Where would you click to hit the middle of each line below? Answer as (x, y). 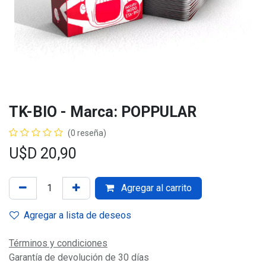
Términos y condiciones (58, 243)
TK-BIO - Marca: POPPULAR (103, 112)
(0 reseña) (87, 133)
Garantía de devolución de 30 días (79, 257)
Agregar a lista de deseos (77, 215)
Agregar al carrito (155, 188)
